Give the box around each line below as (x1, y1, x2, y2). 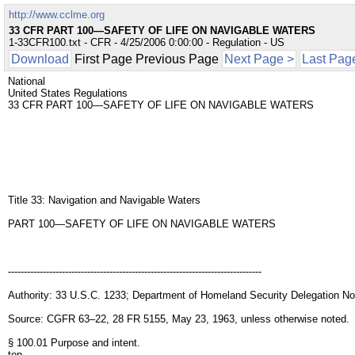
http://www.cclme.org (9, 9, 105, 21)
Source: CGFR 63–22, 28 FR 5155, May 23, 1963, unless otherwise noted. (8, 313, 349, 325)
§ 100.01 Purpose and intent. (8, 337, 140, 349)
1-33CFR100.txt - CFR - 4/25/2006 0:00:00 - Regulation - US (9, 36, 284, 48)
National (8, 75, 45, 87)
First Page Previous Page (71, 52, 222, 66)
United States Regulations (8, 87, 128, 99)
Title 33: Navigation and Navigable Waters (8, 194, 200, 206)
